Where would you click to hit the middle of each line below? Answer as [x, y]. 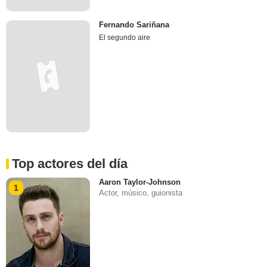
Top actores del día [70, 164]
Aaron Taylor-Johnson [140, 182]
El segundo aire [125, 38]
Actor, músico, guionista [141, 193]
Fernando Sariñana [134, 25]
